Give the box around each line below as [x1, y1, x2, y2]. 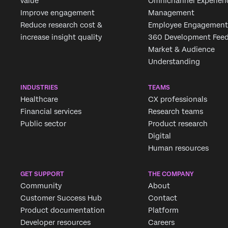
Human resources [148, 144, 209, 153]
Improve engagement [20, 9, 95, 17]
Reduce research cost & [20, 21, 102, 30]
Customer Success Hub [20, 194, 102, 203]
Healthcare [20, 95, 58, 104]
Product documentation [20, 206, 105, 215]
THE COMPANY [148, 170, 194, 178]
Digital [148, 132, 171, 140]
